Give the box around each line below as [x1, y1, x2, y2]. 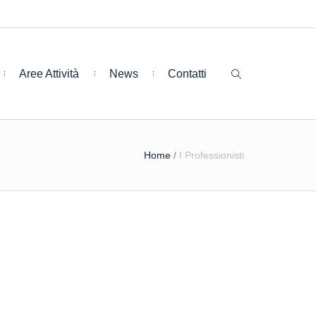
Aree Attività [19, 67, 80, 80]
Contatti [168, 67, 207, 80]
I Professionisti [179, 150, 244, 161]
